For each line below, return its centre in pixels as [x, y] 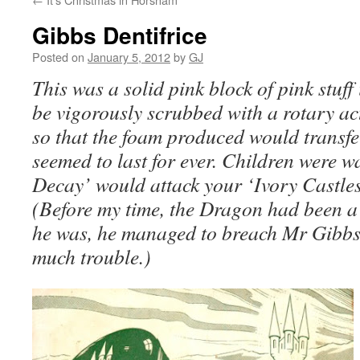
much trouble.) [92, 256]
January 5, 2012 [129, 57]
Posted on [58, 57]
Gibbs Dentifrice [120, 35]
